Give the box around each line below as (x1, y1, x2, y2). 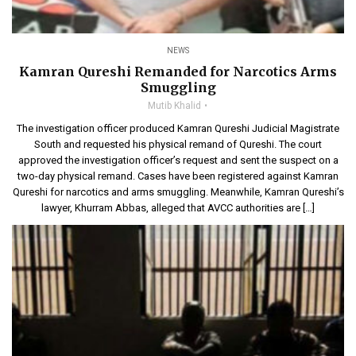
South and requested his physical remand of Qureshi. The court (34, 137, 322, 150)
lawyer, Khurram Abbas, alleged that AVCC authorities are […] (41, 201, 315, 214)
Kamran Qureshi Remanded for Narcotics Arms (19, 63, 337, 79)
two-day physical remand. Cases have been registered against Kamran (17, 169, 339, 182)
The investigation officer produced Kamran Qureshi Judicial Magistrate (17, 122, 339, 134)
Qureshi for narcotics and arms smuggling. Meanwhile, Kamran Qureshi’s (12, 185, 344, 198)
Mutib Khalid (148, 99, 201, 111)
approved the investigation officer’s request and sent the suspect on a (17, 153, 339, 166)
